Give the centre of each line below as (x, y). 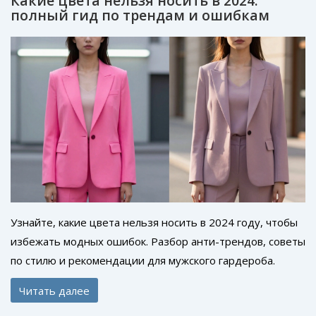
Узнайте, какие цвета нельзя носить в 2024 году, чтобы (154, 223)
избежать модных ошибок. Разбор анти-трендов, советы (158, 242)
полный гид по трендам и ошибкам (140, 16)
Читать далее (54, 290)
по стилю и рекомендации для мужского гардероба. (143, 261)
